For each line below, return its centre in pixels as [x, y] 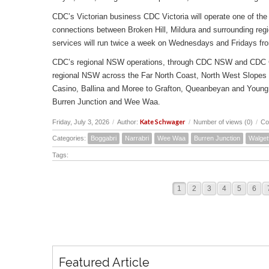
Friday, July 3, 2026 [81, 122]
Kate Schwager [163, 121]
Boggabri [104, 138]
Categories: [70, 138]
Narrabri [137, 138]
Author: [128, 122]
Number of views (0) [223, 122]
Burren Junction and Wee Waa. [106, 101]
